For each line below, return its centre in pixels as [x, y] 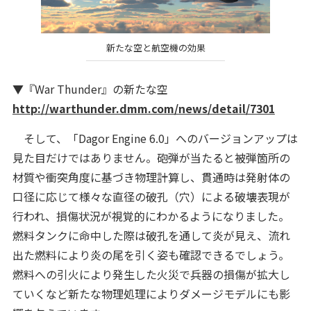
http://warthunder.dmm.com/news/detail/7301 [143, 108]
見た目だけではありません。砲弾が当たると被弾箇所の [151, 157]
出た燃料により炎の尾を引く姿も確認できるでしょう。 [151, 254]
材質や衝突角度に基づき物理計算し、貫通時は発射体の [151, 177]
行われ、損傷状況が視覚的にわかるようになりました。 [151, 216]
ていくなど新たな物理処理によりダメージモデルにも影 [151, 293]
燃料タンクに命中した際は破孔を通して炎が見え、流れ [151, 235]
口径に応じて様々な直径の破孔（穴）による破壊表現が [151, 196]
